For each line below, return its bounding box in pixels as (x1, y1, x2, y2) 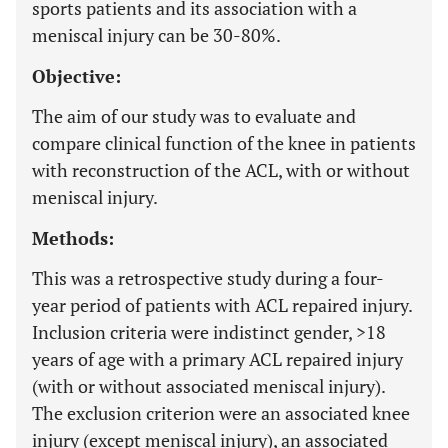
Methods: (32, 226, 114, 250)
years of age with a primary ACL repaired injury (32, 347, 403, 371)
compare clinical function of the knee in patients (32, 131, 416, 155)
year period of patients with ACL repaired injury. (32, 293, 412, 317)
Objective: (32, 64, 121, 88)
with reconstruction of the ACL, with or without (32, 158, 410, 182)
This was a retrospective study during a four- (32, 266, 384, 290)
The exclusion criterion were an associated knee (32, 401, 410, 425)
